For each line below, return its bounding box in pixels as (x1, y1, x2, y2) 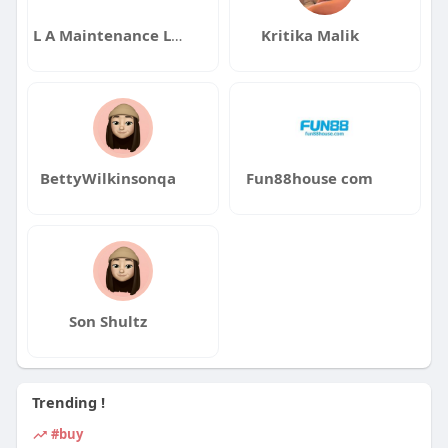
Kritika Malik (260, 24, 359, 45)
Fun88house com (246, 167, 374, 188)
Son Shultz (68, 310, 147, 331)
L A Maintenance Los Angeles (170, 24, 182, 45)
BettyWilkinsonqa (39, 167, 176, 188)
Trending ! (31, 391, 105, 412)
